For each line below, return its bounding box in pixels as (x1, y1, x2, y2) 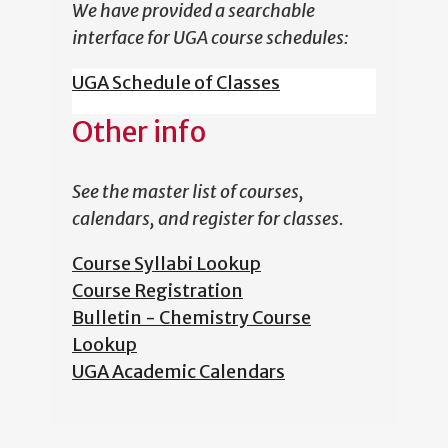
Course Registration (72, 279, 243, 303)
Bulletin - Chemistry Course (72, 306, 311, 330)
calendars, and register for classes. (72, 207, 344, 231)
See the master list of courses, (72, 180, 304, 204)
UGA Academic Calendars (72, 360, 285, 384)
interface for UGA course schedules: (72, 26, 349, 50)
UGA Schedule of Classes (72, 71, 280, 95)
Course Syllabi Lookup (72, 252, 261, 276)
